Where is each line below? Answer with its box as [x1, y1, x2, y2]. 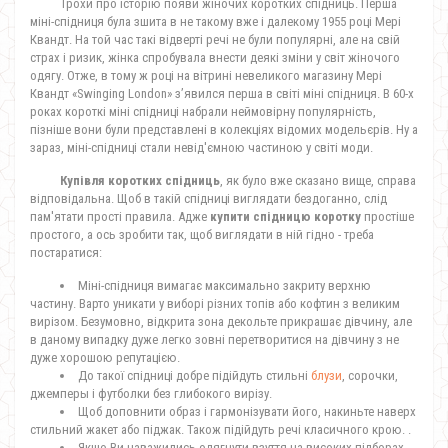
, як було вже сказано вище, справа [220, 173, 416, 188]
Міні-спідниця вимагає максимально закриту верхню [78, 278, 371, 293]
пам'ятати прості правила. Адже [30, 209, 210, 224]
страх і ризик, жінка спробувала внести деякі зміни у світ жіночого [30, 50, 400, 65]
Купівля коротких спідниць [60, 173, 220, 188]
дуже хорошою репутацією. [30, 350, 180, 365]
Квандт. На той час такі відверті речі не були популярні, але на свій [30, 32, 400, 47]
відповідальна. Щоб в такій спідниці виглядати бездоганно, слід [30, 191, 387, 206]
